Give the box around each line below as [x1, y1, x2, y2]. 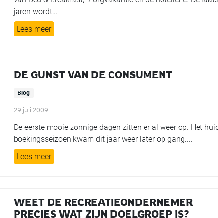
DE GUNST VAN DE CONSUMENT [14, 69, 173, 81]
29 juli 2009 [14, 106, 49, 114]
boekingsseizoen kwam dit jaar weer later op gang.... [14, 134, 193, 144]
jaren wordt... [14, 7, 58, 16]
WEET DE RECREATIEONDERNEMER [14, 196, 193, 208]
